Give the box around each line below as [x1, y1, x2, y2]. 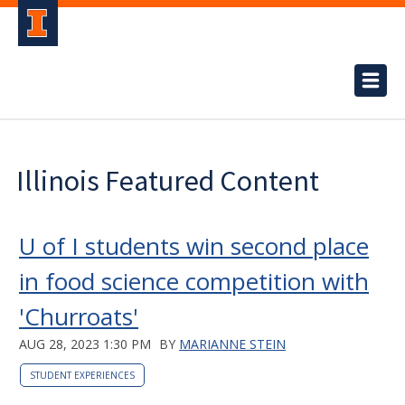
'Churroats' [19, 300, 138, 333]
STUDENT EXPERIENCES [30, 369, 135, 381]
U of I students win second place [19, 230, 369, 262]
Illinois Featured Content [16, 163, 319, 199]
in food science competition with [19, 265, 369, 297]
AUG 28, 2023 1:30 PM [19, 335, 151, 353]
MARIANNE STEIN [179, 335, 286, 353]
